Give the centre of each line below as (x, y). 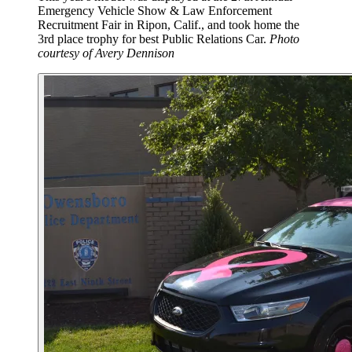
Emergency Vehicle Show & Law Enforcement (155, 11)
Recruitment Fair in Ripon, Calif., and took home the (169, 25)
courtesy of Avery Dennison (106, 53)
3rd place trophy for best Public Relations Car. (154, 39)
